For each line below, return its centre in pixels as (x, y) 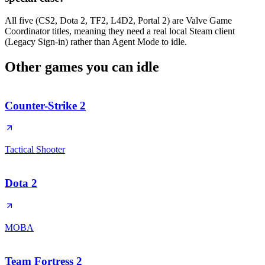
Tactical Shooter (35, 150)
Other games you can (71, 67)
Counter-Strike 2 (45, 105)
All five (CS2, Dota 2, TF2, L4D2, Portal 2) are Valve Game (118, 21)
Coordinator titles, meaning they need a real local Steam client (120, 31)
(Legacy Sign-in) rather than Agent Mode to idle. (96, 42)
